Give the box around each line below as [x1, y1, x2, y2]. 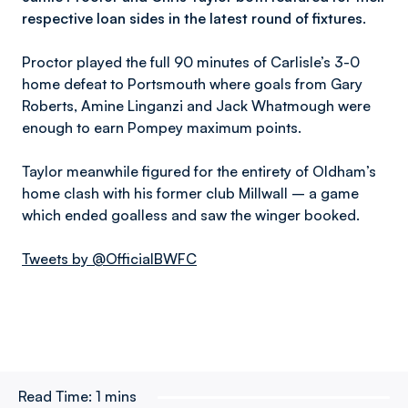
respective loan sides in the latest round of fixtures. [22, 9, 366, 27]
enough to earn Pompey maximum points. [22, 118, 301, 137]
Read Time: [18, 387, 92, 405]
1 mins [96, 387, 137, 405]
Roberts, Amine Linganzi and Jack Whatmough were [22, 97, 371, 115]
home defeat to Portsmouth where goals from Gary [22, 75, 362, 93]
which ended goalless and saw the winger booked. [22, 206, 360, 224]
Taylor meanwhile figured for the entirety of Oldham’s [22, 162, 376, 180]
